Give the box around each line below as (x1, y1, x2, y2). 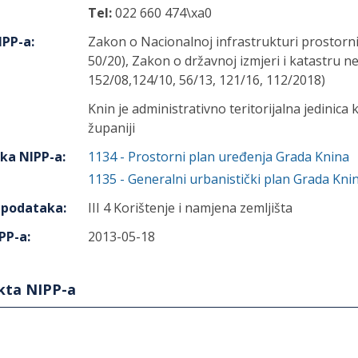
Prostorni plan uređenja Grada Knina (128, 147, 349, 165)
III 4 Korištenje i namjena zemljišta (88, 198, 292, 217)
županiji (88, 118, 135, 137)
